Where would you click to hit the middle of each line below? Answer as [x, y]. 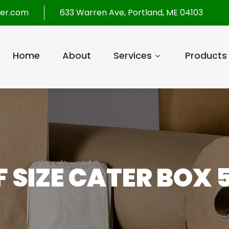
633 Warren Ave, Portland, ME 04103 [131, 13]
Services [132, 55]
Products [206, 55]
